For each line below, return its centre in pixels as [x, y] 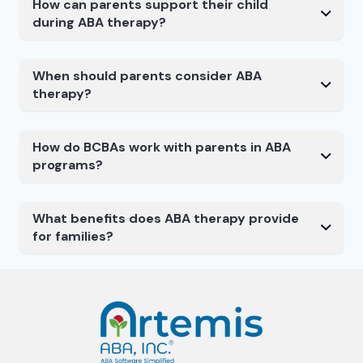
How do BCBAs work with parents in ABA [161, 147]
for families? [73, 237]
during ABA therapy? [99, 23]
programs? [67, 165]
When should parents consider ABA [147, 76]
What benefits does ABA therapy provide [165, 219]
